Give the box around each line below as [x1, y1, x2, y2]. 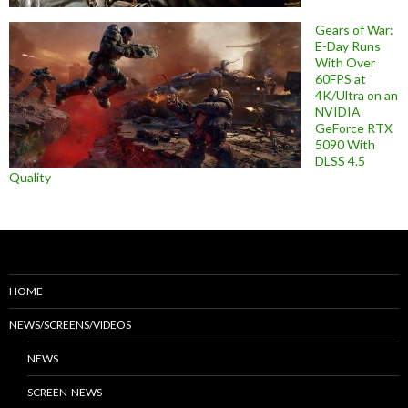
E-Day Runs [315, 37, 381, 54]
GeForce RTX [315, 119, 393, 136]
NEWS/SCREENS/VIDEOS [9, 317, 131, 331]
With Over [315, 54, 375, 70]
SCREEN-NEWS [27, 384, 102, 399]
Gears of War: [315, 21, 393, 37]
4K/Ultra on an [315, 87, 398, 103]
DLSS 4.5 [315, 152, 365, 168]
